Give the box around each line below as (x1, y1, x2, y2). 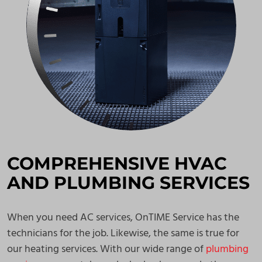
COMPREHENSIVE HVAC (7, 153, 227, 174)
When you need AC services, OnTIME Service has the (7, 209, 239, 226)
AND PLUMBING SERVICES (7, 172, 250, 194)
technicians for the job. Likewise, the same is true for (7, 225, 239, 242)
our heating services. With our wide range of (7, 241, 206, 258)
